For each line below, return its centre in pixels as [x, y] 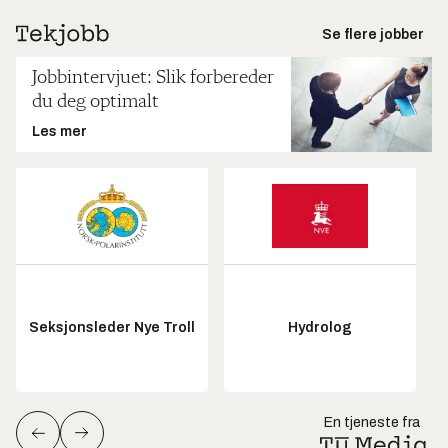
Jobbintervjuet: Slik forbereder [153, 78]
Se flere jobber [373, 35]
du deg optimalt [95, 102]
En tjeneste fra [372, 422]
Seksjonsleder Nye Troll [112, 328]
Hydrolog [320, 328]
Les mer [59, 132]
